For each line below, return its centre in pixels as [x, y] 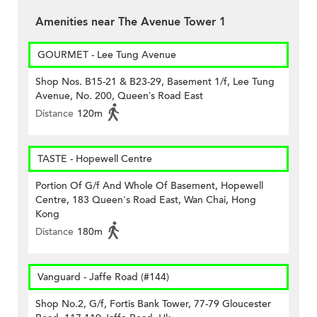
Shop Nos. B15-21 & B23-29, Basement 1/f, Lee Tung [155, 82]
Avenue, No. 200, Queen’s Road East [119, 96]
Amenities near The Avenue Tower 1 [131, 22]
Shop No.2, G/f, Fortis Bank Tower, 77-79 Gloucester [153, 304]
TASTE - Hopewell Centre [95, 159]
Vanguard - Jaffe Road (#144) [103, 277]
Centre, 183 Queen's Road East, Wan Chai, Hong [146, 200]
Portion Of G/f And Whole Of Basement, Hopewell [149, 186]
